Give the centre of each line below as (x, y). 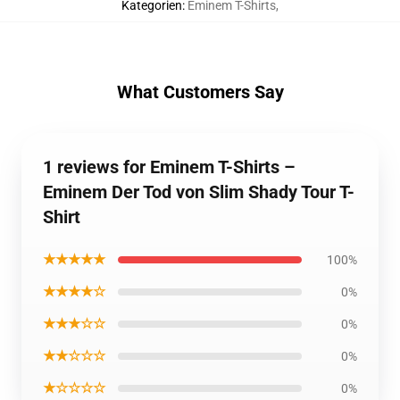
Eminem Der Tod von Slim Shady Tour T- (199, 192)
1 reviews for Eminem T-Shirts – (169, 167)
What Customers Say (200, 92)
